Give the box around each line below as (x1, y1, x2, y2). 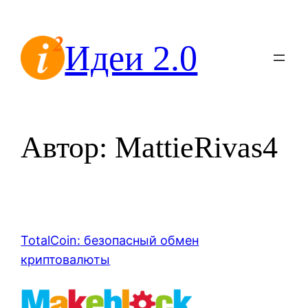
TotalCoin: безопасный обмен (21, 233, 199, 248)
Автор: (21, 131, 115, 165)
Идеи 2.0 (65, 38, 198, 78)
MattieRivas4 (115, 131, 278, 165)
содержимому (5, 45, 93, 60)
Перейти (5, 7, 56, 21)
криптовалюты (21, 252, 111, 267)
